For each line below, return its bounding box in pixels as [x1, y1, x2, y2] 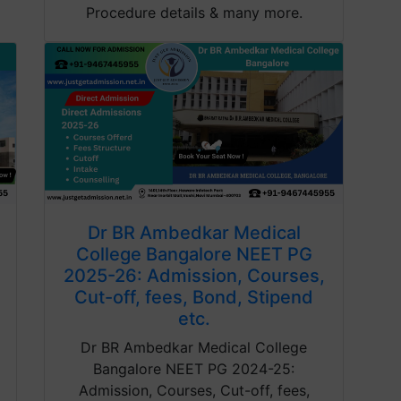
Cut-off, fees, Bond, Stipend [74, 286, 313, 309]
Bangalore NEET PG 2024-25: [93, 360, 294, 379]
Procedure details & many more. [85, 4, 303, 22]
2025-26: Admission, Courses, [63, 265, 325, 287]
